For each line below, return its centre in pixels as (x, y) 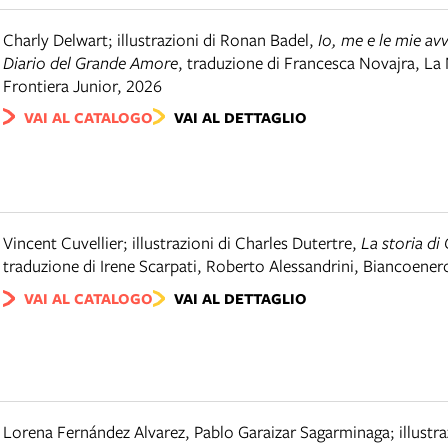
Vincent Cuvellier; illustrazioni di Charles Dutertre (177, 243)
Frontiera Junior (60, 85)
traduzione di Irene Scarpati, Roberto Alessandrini (178, 266)
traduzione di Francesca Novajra (301, 62)
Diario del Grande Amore (90, 62)
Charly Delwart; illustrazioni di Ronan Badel (156, 39)
